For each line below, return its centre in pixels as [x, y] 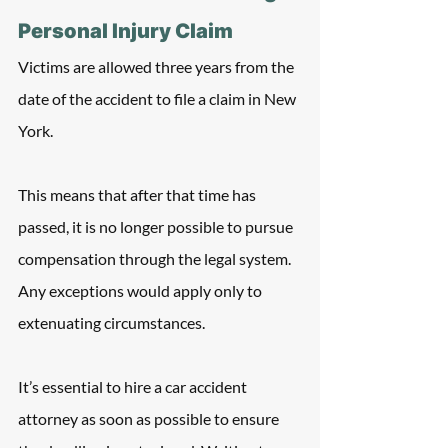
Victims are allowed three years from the [157, 66]
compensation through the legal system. [156, 258]
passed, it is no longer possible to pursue [157, 226]
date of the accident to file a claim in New [158, 98]
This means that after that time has [138, 194]
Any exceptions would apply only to [141, 290]
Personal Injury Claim [125, 31]
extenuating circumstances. [111, 322]
